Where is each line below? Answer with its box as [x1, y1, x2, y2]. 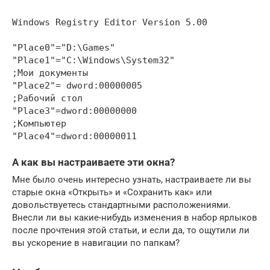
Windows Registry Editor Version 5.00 [12, 16, 207, 28]
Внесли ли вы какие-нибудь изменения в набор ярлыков [12, 212, 257, 223]
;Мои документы [12, 67, 88, 78]
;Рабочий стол [12, 92, 83, 104]
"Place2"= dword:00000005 [12, 80, 142, 91]
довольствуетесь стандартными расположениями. [12, 199, 231, 210]
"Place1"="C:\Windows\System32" [12, 54, 175, 66]
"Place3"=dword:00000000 [12, 105, 137, 116]
